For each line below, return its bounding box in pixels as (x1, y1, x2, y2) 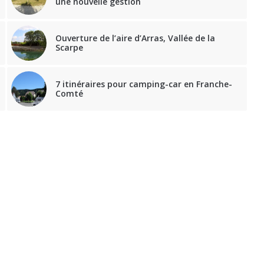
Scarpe (55, 42, 84, 54)
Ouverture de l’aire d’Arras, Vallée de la (55, 32, 216, 44)
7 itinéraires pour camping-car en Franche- (55, 78, 233, 90)
